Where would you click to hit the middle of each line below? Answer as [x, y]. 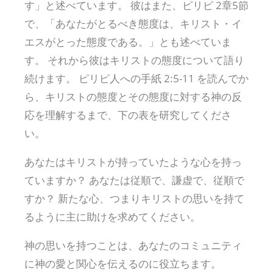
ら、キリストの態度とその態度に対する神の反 [133, 96]
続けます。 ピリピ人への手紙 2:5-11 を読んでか [136, 78]
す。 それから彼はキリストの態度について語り [134, 60]
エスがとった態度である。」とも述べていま [128, 41]
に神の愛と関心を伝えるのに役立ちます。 [123, 263]
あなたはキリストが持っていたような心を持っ [133, 161]
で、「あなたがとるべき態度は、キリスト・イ [133, 23]
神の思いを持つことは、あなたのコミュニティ [133, 245]
